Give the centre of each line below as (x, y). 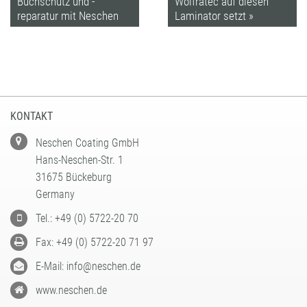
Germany (55, 195)
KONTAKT (32, 116)
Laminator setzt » (214, 15)
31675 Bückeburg (74, 177)
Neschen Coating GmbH (87, 143)
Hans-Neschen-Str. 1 (79, 160)
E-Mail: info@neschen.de (88, 267)
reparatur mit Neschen (68, 15)
